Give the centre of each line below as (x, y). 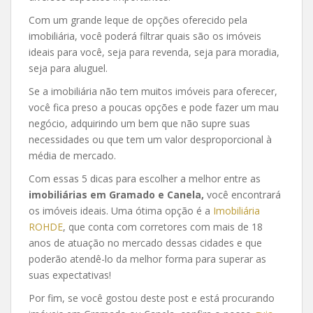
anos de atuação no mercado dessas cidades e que (145, 243)
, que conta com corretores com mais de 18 (163, 227)
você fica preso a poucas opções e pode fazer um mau (154, 107)
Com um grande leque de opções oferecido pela (138, 20)
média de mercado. (72, 155)
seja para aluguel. (68, 68)
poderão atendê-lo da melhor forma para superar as (147, 259)
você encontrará (242, 195)
